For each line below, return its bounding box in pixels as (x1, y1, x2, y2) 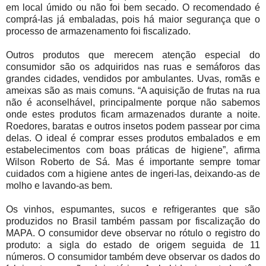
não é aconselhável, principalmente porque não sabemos (6, 97, 260, 108)
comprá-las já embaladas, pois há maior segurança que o (6, 14, 260, 25)
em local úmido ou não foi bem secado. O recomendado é (6, 2, 260, 13)
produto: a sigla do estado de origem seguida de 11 (6, 240, 260, 251)
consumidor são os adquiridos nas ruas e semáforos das (6, 62, 260, 72)
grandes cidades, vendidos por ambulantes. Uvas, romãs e (6, 74, 260, 84)
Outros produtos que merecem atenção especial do (6, 50, 260, 61)
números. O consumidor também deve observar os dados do (6, 252, 260, 262)
